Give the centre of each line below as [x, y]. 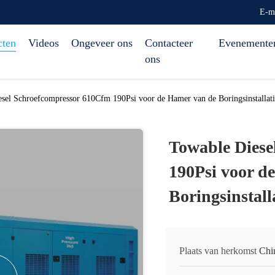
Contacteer [169, 43]
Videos [44, 43]
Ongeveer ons [102, 43]
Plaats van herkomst [218, 251]
